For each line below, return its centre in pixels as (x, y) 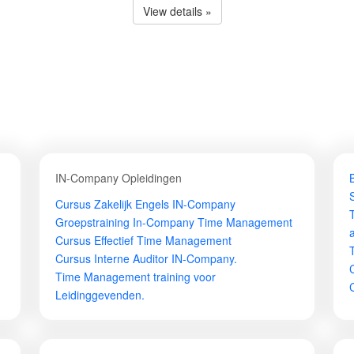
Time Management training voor (136, 277)
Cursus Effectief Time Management (143, 240)
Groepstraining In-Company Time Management (174, 222)
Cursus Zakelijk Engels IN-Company (145, 204)
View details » (177, 11)
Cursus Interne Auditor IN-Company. (146, 258)
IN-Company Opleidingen (119, 178)
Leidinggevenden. (100, 295)
